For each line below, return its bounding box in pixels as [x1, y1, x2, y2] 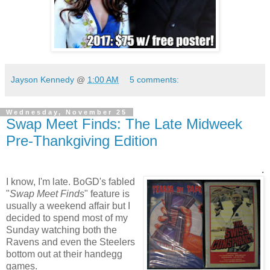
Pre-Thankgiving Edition [6, 133, 157, 149]
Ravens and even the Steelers [6, 236, 135, 247]
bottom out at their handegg [6, 248, 122, 259]
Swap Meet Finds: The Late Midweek [6, 116, 242, 133]
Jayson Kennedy [11, 75, 74, 85]
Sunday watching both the [6, 224, 117, 235]
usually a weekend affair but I [6, 200, 130, 211]
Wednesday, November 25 [6, 108, 127, 116]
